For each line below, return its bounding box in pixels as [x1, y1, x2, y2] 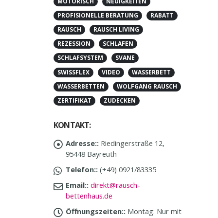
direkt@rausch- [91, 180, 140, 190]
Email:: [66, 180, 89, 190]
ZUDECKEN [103, 96, 136, 105]
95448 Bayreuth [66, 148, 117, 159]
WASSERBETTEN [57, 82, 105, 91]
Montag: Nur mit [127, 206, 182, 216]
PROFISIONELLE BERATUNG [57, 11, 138, 19]
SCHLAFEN [102, 39, 133, 48]
